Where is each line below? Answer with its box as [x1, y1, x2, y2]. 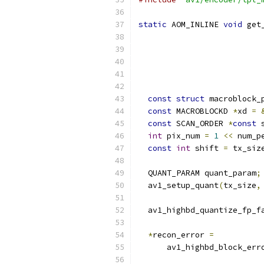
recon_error [153, 230, 209, 240]
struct [176, 94, 204, 104]
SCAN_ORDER [171, 118, 228, 128]
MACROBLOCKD [171, 106, 233, 116]
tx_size [223, 180, 256, 190]
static [138, 19, 167, 29]
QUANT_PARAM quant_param [138, 168, 256, 178]
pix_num [162, 131, 204, 141]
